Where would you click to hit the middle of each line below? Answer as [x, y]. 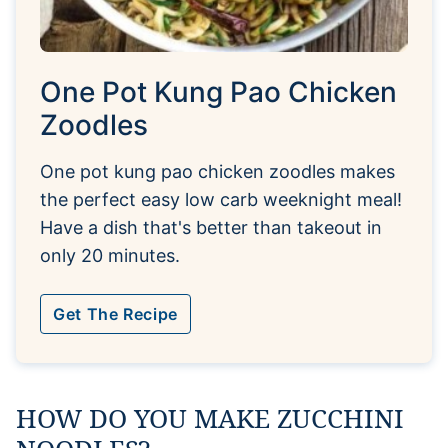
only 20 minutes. [110, 255]
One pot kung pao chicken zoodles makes [217, 171]
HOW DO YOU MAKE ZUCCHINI [210, 417]
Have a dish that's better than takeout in [211, 227]
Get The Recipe [115, 313]
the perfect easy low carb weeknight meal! [221, 199]
